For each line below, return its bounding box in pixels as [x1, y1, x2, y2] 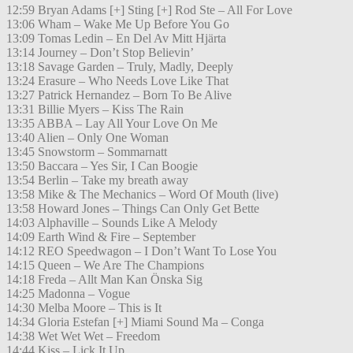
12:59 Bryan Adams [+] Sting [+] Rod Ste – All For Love [6, 3, 292, 17]
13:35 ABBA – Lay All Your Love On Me [6, 117, 217, 131]
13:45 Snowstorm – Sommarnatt [6, 145, 167, 159]
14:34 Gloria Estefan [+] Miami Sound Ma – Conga [6, 315, 264, 329]
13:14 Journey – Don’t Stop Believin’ [6, 46, 194, 60]
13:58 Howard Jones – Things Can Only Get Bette [6, 202, 259, 216]
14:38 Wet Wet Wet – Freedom [6, 329, 160, 344]
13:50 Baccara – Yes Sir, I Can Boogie [6, 159, 198, 173]
